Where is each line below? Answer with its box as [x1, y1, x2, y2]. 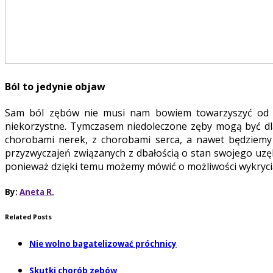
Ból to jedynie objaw [5, 80, 105, 94]
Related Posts [5, 213, 52, 222]
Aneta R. [19, 186, 54, 198]
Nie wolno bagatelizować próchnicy [29, 238, 177, 250]
